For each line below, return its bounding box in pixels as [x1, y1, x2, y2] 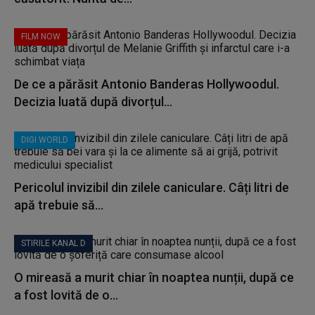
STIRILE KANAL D [21, 238, 86, 248]
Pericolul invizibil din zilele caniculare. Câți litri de [14, 180, 289, 195]
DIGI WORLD [21, 135, 68, 145]
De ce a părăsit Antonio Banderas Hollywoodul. [14, 77, 279, 91]
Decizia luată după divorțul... [14, 94, 172, 109]
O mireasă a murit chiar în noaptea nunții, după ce [14, 270, 294, 285]
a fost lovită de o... [14, 288, 118, 302]
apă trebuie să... [14, 198, 103, 212]
